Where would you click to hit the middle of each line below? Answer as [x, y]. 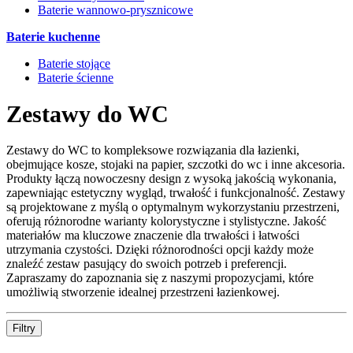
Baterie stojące [74, 63]
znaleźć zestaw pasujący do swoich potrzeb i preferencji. [147, 264]
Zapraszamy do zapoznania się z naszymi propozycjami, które [160, 278]
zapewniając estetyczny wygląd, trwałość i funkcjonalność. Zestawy [176, 193]
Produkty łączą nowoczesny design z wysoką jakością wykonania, [171, 179]
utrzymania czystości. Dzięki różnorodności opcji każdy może [160, 250]
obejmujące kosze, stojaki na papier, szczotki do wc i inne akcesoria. [176, 165]
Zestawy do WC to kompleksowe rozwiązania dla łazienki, [153, 150]
